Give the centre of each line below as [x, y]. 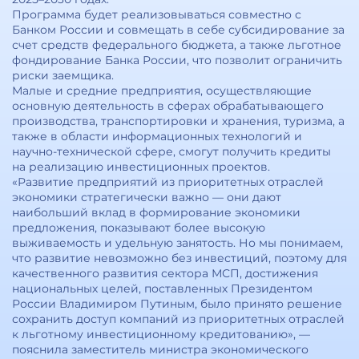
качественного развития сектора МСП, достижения [165, 273]
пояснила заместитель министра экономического [160, 349]
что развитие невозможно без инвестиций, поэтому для [179, 258]
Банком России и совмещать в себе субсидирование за [178, 30]
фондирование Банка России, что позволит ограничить [177, 60]
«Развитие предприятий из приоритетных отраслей [168, 182]
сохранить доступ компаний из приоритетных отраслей [178, 319]
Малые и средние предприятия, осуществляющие [162, 91]
